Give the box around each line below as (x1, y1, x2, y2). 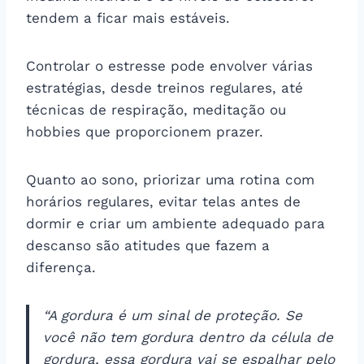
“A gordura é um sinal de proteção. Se (43, 306, 302, 323)
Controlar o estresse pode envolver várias (26, 57, 313, 74)
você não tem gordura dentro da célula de (43, 328, 333, 345)
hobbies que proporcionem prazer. (26, 123, 263, 140)
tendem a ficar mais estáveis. (26, 9, 230, 26)
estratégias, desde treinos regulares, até (26, 79, 303, 96)
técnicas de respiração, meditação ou (26, 101, 286, 118)
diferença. (26, 258, 96, 275)
